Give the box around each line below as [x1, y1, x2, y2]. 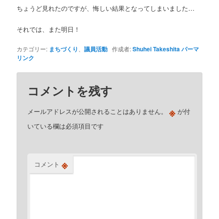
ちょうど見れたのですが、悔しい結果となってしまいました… [17, 3, 195, 13]
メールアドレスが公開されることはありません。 [27, 106, 168, 116]
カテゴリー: [17, 44, 49, 53]
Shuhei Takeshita [132, 44, 180, 53]
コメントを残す [27, 82, 113, 99]
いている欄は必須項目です [27, 121, 104, 131]
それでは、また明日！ [17, 24, 81, 34]
